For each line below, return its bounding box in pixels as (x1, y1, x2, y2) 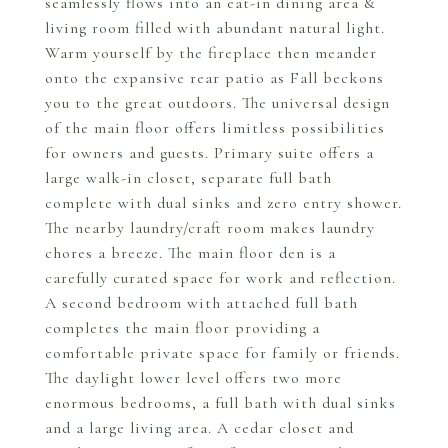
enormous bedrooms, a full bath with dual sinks (45, 393, 396, 413)
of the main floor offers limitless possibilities (45, 118, 385, 138)
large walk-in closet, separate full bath (45, 168, 332, 188)
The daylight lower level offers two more (45, 368, 342, 388)
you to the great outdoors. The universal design (45, 93, 390, 113)
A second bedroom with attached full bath (45, 293, 358, 313)
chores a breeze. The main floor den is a (45, 243, 336, 263)
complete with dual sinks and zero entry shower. (45, 193, 402, 213)
